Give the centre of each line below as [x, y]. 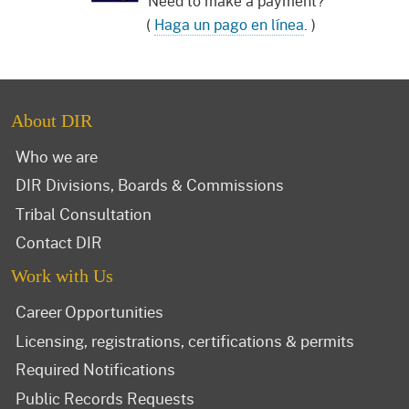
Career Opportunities [89, 312]
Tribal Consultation [84, 213]
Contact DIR [59, 242]
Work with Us [62, 276]
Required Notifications [95, 369]
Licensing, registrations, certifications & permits [185, 340]
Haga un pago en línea [229, 24]
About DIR [52, 120]
